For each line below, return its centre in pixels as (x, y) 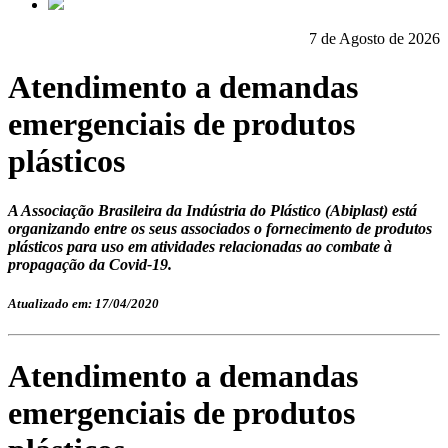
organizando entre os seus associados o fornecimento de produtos (220, 228)
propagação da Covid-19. (90, 264)
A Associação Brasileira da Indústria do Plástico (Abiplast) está (212, 210)
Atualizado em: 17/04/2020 (83, 304)
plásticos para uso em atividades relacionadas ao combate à (200, 246)
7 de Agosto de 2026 (374, 38)
